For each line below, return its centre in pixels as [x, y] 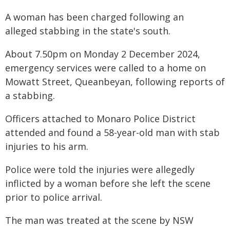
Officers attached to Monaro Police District [100, 119]
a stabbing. [30, 95]
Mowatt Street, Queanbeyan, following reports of [115, 82]
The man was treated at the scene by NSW [99, 220]
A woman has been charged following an [94, 17]
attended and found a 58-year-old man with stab [112, 132]
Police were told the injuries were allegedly [100, 169]
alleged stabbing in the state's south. [88, 31]
